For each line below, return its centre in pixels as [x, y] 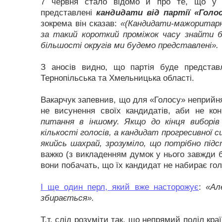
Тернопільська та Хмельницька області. [117, 78]
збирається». [67, 198]
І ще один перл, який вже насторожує [120, 187]
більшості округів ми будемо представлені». [130, 45]
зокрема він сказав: [81, 24]
